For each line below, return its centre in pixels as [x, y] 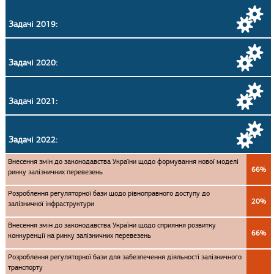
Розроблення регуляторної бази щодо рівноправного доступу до [109, 193]
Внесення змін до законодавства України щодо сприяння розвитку [112, 225]
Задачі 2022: [33, 140]
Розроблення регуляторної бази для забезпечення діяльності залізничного [125, 257]
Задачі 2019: [33, 24]
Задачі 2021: [33, 101]
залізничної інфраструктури [51, 204]
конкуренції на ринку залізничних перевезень [80, 235]
